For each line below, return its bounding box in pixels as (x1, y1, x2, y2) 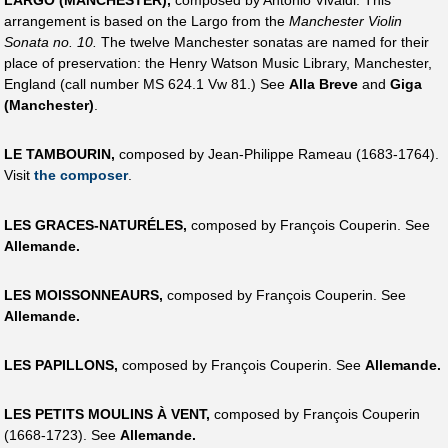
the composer (34, 167, 128, 184)
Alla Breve (289, 76, 358, 93)
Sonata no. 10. (4, 34, 97, 51)
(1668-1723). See (4, 427, 120, 444)
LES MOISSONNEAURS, (4, 286, 163, 303)
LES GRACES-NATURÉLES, (4, 216, 187, 233)
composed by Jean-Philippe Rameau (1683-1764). (115, 146, 439, 163)
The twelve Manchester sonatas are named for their (97, 34, 429, 51)
